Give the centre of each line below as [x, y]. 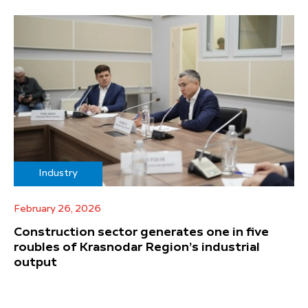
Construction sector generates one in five [141, 233]
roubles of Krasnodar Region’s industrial [137, 248]
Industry [58, 174]
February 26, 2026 [57, 209]
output [35, 263]
